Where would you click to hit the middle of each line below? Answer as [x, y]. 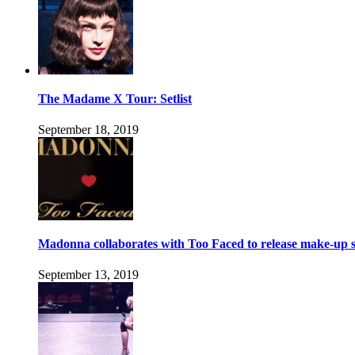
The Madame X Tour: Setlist [115, 98]
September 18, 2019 [88, 129]
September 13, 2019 [88, 275]
